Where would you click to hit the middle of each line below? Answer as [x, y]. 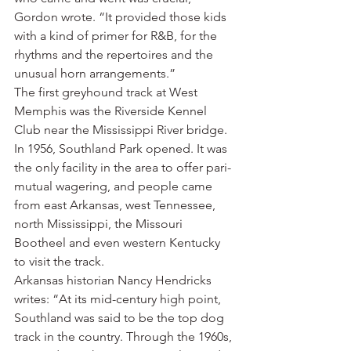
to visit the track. [59, 261]
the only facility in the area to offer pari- [123, 167]
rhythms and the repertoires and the [115, 54]
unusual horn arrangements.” [95, 73]
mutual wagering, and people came [115, 186]
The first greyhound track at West [107, 92]
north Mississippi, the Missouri [100, 224]
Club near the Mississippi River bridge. [121, 130]
